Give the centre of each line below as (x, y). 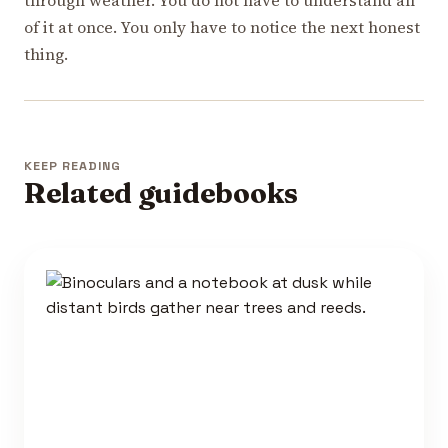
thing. (46, 53)
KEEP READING (72, 165)
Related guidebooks (161, 192)
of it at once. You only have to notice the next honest (222, 26)
